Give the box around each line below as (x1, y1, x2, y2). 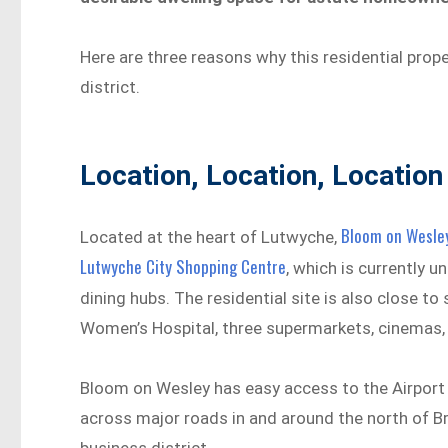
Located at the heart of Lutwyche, (80, 227, 342, 248)
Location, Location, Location (80, 159, 444, 193)
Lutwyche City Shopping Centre (80, 254, 287, 280)
